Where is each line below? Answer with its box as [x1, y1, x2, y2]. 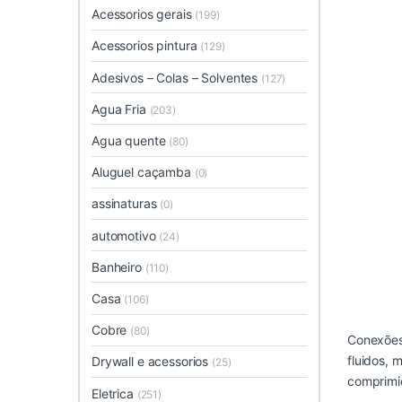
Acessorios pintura [92, 38, 201, 54]
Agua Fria [92, 100, 150, 117]
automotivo [92, 227, 160, 243]
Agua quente [92, 133, 170, 148]
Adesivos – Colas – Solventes [92, 69, 261, 85]
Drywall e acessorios [92, 354, 213, 370]
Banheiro [92, 258, 145, 275]
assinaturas [92, 196, 161, 212]
